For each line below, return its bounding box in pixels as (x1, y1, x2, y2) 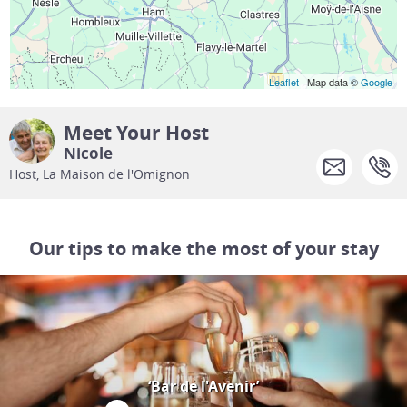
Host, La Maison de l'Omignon (9, 165, 190, 184)
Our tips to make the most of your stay (28, 236, 379, 262)
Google (360, 74, 392, 90)
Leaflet (268, 74, 299, 90)
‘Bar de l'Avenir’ (148, 376, 259, 397)
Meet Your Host (64, 120, 209, 147)
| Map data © (298, 74, 361, 90)
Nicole (64, 143, 113, 164)
